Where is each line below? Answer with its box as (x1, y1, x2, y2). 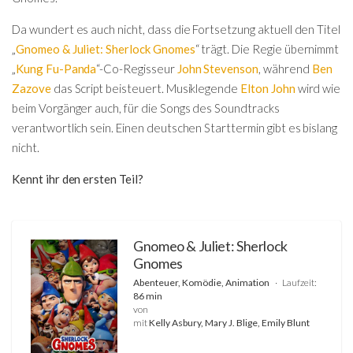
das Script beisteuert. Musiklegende (50, 81, 241, 95)
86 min (133, 290, 162, 303)
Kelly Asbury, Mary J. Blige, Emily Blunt (149, 317, 310, 329)
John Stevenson (176, 61, 259, 76)
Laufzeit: (281, 277, 317, 289)
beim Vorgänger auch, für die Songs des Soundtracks (12, 101, 280, 115)
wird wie (295, 81, 341, 95)
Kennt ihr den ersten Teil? (12, 172, 143, 186)
